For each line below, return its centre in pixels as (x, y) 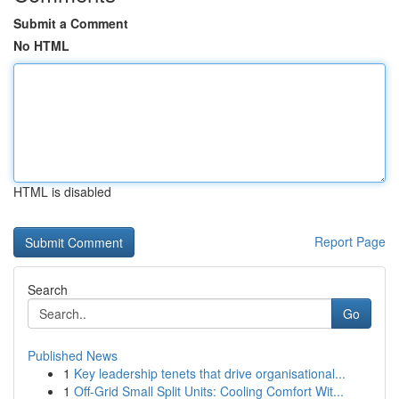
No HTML (41, 45)
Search (48, 289)
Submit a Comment (71, 23)
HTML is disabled (62, 191)
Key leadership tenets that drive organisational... (210, 373)
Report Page (350, 241)
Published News (73, 355)
